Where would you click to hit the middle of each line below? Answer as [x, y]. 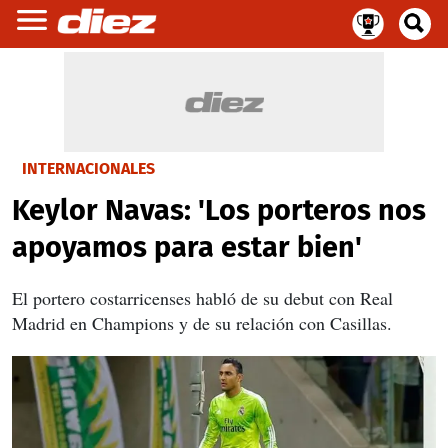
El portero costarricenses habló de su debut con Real [202, 298]
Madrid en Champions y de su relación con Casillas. [202, 323]
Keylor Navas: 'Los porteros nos [219, 210]
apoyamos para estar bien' [187, 247]
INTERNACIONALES [88, 168]
